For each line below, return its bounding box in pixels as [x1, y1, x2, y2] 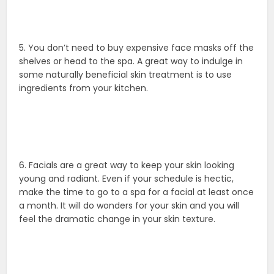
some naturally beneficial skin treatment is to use [19, 68, 232, 81]
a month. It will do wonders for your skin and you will [19, 199, 240, 212]
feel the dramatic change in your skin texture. [19, 213, 216, 226]
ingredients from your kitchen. [19, 82, 149, 95]
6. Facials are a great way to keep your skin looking [19, 159, 235, 172]
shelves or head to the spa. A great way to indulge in [19, 55, 243, 68]
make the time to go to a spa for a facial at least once [19, 186, 254, 199]
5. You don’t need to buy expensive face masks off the [19, 42, 254, 54]
